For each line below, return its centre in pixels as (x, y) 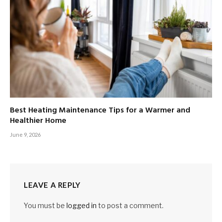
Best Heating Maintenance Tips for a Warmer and (100, 110)
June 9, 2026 (25, 134)
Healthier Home (38, 121)
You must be (45, 205)
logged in (82, 205)
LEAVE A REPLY (52, 185)
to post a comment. (130, 205)
